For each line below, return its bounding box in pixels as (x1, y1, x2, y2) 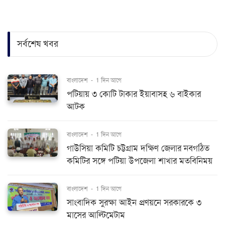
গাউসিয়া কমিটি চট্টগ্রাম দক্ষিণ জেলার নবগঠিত (67, 143, 209, 154)
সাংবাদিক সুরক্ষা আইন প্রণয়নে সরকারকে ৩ (67, 197, 201, 208)
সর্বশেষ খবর (17, 38, 58, 50)
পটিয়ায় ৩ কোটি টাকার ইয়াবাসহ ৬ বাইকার (67, 88, 201, 99)
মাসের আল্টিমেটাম (67, 209, 125, 220)
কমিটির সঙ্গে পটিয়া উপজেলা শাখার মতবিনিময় (67, 155, 212, 166)
